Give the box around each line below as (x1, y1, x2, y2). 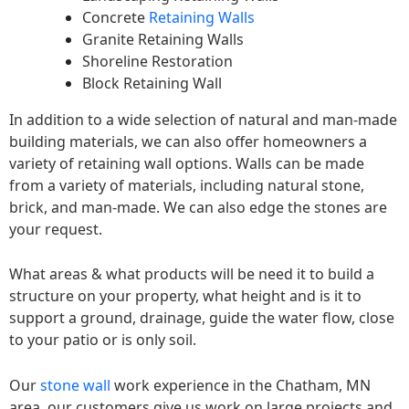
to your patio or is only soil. (9, 330, 196, 351)
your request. (9, 218, 102, 239)
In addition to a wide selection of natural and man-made (9, 109, 397, 130)
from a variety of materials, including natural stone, (9, 174, 364, 195)
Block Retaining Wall (82, 72, 222, 93)
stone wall (40, 374, 110, 395)
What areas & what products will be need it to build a (9, 264, 374, 285)
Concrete (82, 6, 149, 27)
